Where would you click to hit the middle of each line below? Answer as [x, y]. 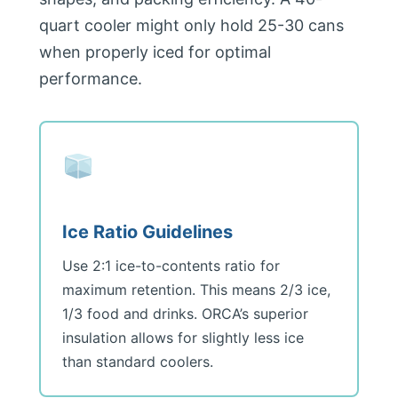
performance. [91, 79]
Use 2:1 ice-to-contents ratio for [171, 266]
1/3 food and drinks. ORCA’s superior [185, 314]
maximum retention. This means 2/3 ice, [196, 290]
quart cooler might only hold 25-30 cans [191, 25]
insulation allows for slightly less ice [183, 338]
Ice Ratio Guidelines [147, 232]
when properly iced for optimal [155, 52]
